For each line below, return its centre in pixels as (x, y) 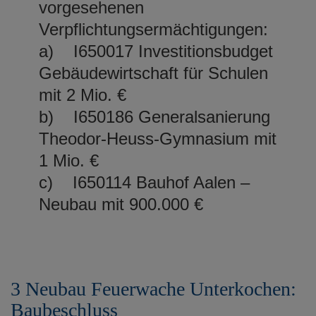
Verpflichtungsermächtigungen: (153, 29)
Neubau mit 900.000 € (131, 204)
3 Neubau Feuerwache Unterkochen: (153, 288)
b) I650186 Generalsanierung (154, 116)
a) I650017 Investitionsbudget (156, 51)
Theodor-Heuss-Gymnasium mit (158, 138)
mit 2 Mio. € (83, 95)
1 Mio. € (69, 160)
